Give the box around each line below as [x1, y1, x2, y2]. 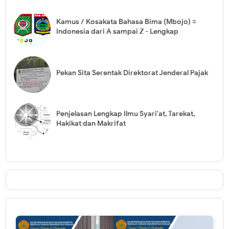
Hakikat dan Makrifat [56, 119, 126, 128]
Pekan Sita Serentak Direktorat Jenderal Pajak [56, 68, 208, 78]
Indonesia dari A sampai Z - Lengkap [56, 27, 178, 36]
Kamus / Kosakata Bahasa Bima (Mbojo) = [56, 17, 196, 27]
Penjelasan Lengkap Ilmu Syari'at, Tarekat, [56, 109, 195, 119]
